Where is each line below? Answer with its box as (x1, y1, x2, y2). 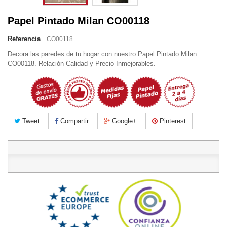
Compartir (58, 117, 89, 125)
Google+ (110, 117, 137, 125)
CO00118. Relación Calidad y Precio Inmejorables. (8, 60, 156, 67)
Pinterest (158, 117, 186, 125)
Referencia (8, 35, 41, 43)
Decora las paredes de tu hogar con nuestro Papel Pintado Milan (8, 50, 197, 58)
